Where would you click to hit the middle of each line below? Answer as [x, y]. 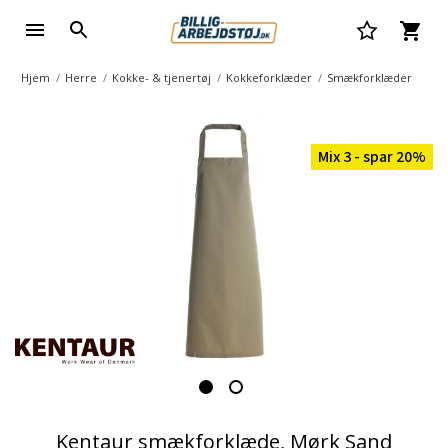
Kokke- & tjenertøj [161, 77]
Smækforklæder [369, 77]
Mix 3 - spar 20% [372, 157]
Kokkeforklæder [268, 77]
